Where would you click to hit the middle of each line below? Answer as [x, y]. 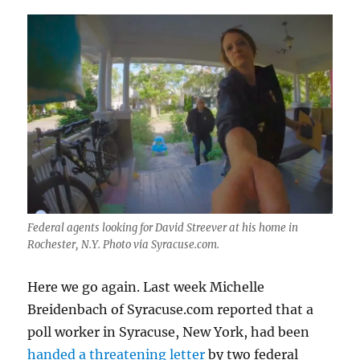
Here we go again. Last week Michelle [146, 287]
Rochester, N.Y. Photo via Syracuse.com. [124, 245]
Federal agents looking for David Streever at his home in [163, 228]
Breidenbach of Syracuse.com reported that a [171, 310]
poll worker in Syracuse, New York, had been [169, 332]
